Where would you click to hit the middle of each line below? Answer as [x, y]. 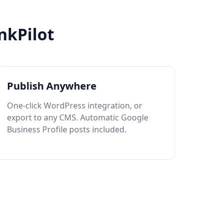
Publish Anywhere [52, 86]
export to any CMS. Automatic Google [78, 117]
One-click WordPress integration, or [75, 106]
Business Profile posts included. [67, 129]
